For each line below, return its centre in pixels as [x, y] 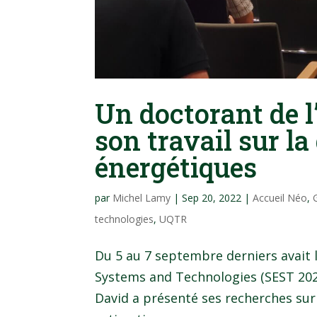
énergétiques [176, 167]
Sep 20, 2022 [212, 197]
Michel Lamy [142, 197]
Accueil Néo [280, 197]
